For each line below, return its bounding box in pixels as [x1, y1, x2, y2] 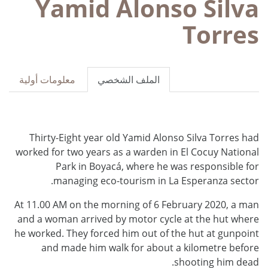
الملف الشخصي [98, 72, 160, 86]
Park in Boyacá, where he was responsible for [56, 159, 259, 173]
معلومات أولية [19, 72, 75, 86]
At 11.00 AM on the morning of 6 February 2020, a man [14, 197, 259, 211]
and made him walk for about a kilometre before [41, 240, 259, 254]
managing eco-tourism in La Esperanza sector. [53, 173, 259, 187]
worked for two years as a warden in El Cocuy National [16, 145, 259, 159]
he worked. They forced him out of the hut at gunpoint [14, 226, 259, 240]
